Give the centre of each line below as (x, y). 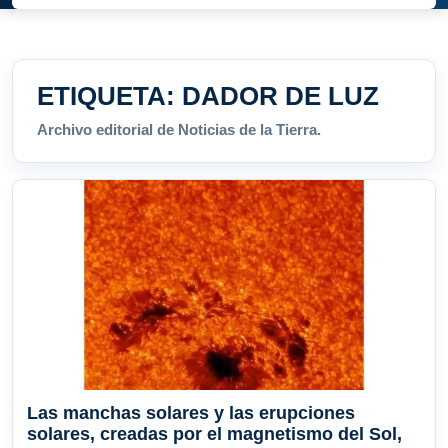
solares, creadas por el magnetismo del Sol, (214, 434)
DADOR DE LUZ (280, 96)
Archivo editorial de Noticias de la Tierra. (179, 130)
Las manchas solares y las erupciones (191, 413)
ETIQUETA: (109, 96)
